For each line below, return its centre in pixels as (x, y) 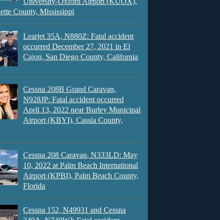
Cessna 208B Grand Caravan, (70, 89)
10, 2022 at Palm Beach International (81, 165)
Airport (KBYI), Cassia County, (73, 120)
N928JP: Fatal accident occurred (74, 99)
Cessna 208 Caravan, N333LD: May (81, 155)
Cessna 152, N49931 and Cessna (75, 210)
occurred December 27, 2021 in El (77, 47)
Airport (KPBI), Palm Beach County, (81, 175)
